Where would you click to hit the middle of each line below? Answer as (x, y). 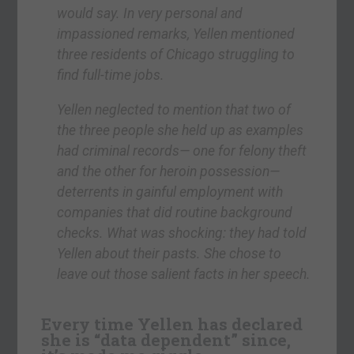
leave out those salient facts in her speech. (184, 274)
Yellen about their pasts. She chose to (169, 253)
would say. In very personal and (150, 14)
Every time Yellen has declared (172, 324)
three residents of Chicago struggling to (176, 55)
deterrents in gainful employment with (170, 192)
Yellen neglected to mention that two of (174, 109)
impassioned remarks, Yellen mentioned (176, 34)
